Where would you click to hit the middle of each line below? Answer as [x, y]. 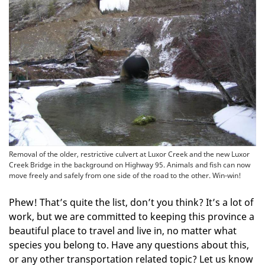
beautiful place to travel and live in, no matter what [123, 230]
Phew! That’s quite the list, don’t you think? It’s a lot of [131, 202]
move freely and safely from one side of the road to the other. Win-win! [125, 175]
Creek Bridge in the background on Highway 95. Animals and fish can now [130, 164]
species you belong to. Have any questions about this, [129, 245]
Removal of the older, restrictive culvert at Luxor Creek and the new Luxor [129, 154]
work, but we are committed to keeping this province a [132, 216]
